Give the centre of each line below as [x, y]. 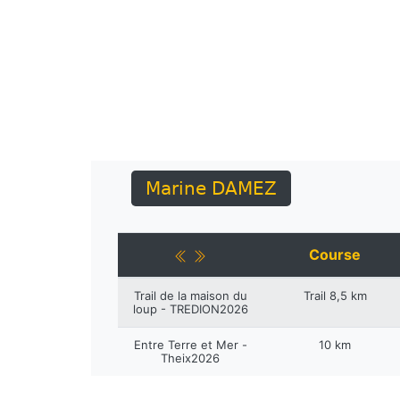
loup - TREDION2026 [190, 309]
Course [335, 254]
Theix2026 [190, 358]
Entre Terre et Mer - [190, 345]
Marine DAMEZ [211, 188]
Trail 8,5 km [335, 296]
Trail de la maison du [190, 296]
